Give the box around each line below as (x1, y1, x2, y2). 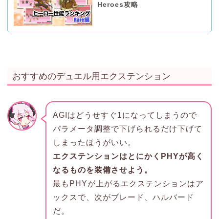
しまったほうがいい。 (52, 138, 136, 147)
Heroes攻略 (97, 1, 138, 9)
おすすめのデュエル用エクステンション (12, 71, 171, 82)
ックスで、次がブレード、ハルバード (52, 193, 194, 201)
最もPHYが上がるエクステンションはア (52, 179, 204, 188)
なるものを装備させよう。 (52, 165, 153, 174)
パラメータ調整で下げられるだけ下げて (52, 124, 202, 133)
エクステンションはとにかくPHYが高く (52, 152, 204, 160)
